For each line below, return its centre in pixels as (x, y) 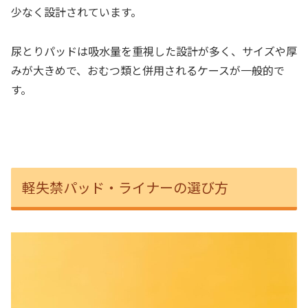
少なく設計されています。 (76, 11)
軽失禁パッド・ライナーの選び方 (125, 187)
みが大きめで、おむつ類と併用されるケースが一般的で (148, 70)
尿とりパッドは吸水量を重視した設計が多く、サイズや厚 (154, 51)
